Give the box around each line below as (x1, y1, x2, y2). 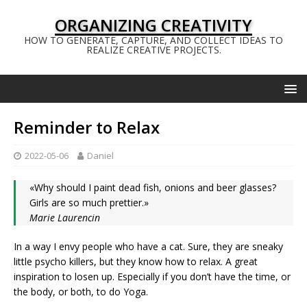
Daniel (87, 149, 114, 162)
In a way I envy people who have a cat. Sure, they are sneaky (14, 240, 283, 253)
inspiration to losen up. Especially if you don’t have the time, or (14, 270, 291, 283)
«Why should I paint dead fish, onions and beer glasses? (29, 181, 276, 194)
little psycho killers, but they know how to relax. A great (14, 255, 258, 268)
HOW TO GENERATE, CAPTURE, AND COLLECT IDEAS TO (24, 34, 283, 47)
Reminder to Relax (14, 116, 160, 138)
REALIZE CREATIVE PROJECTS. (86, 43, 221, 56)
